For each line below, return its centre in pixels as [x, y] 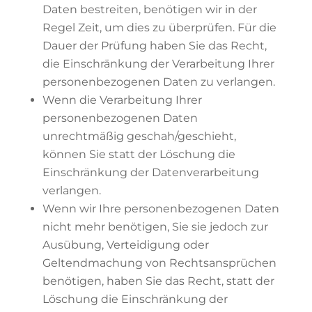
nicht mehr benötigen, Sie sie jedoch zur [155, 227]
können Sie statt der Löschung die [139, 154]
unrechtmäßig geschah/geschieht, [139, 136]
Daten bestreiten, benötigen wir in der [149, 9]
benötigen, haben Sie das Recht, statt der [158, 281]
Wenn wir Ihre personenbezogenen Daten [161, 209]
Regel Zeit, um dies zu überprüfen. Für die [159, 28]
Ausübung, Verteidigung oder [125, 245]
